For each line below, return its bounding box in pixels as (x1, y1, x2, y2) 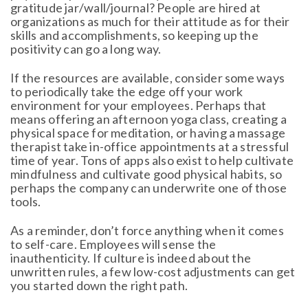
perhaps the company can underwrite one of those (10, 179, 287, 195)
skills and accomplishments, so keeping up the (10, 27, 258, 43)
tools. (10, 193, 41, 209)
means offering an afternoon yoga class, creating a (10, 111, 287, 126)
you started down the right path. (10, 277, 188, 293)
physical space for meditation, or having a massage (10, 124, 286, 140)
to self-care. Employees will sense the (10, 236, 217, 252)
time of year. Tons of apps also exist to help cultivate (10, 152, 294, 168)
